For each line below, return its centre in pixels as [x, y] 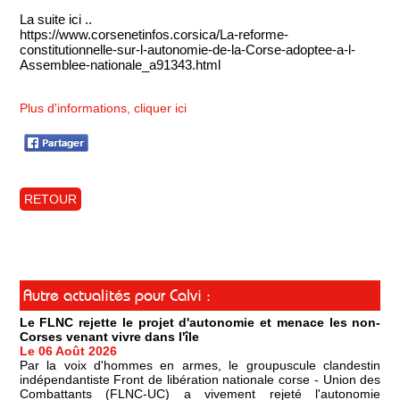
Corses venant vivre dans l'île [109, 337]
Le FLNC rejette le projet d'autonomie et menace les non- [200, 323]
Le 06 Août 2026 [68, 351]
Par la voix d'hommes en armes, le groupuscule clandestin [200, 366]
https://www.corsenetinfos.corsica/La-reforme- [154, 34]
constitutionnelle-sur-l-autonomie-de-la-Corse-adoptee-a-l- [187, 49]
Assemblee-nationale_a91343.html [120, 64]
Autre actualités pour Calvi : [117, 296]
